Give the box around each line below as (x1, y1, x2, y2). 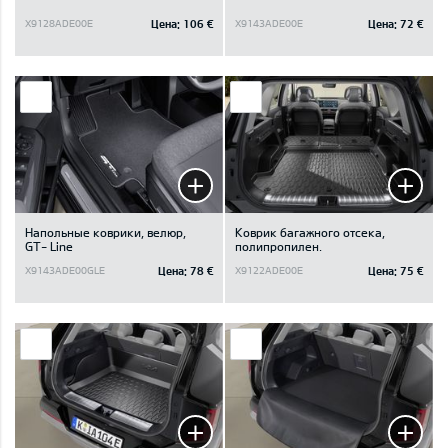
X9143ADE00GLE (25, 264, 105, 277)
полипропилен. (235, 238, 322, 253)
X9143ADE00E (235, 17, 303, 30)
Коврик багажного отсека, (235, 224, 385, 239)
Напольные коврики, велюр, (25, 224, 186, 239)
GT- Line (25, 238, 73, 253)
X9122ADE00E (235, 264, 303, 277)
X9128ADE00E (25, 17, 93, 30)
